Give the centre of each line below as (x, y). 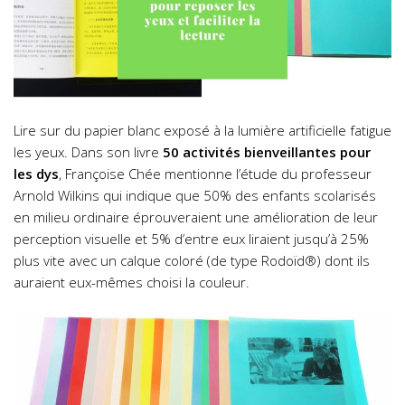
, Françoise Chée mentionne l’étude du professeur (215, 174)
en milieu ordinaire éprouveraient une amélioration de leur (196, 217)
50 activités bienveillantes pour (267, 152)
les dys (36, 174)
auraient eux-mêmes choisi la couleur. (132, 283)
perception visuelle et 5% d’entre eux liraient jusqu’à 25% (191, 239)
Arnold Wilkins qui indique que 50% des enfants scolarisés (195, 196)
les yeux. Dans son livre (88, 152)
